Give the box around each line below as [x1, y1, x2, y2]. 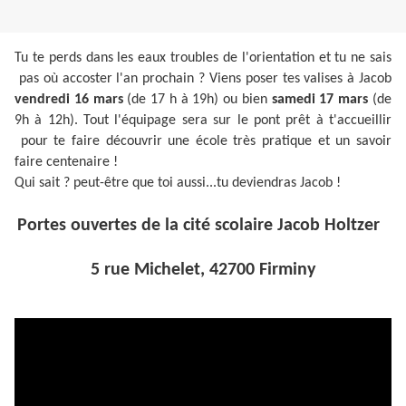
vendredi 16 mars [14, 92, 123, 108]
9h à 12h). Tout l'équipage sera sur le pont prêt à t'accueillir [14, 113, 391, 129]
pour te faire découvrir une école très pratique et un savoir [14, 134, 391, 150]
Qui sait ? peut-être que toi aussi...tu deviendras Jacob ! [14, 176, 341, 191]
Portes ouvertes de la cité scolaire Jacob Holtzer [17, 217, 389, 236]
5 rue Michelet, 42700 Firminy [91, 261, 315, 280]
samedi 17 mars [271, 92, 369, 108]
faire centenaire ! [14, 155, 118, 170]
